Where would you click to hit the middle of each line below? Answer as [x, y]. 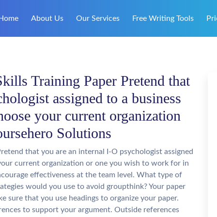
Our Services [98, 18]
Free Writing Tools [163, 18]
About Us [47, 18]
